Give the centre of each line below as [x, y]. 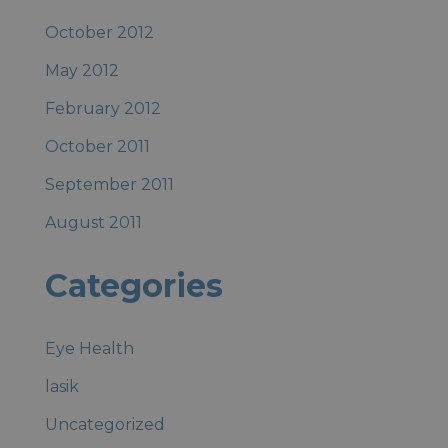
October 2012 [99, 32]
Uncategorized [104, 424]
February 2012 [102, 108]
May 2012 [81, 70]
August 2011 [93, 222]
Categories [133, 285]
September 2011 [109, 184]
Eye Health [89, 348]
